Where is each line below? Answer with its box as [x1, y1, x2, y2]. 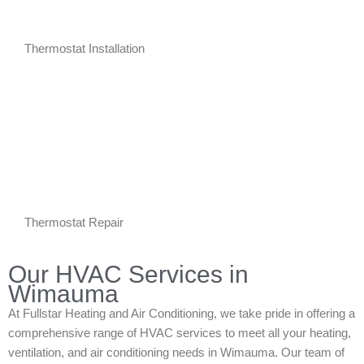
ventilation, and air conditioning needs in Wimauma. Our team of [8, 345, 344, 359]
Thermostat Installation [24, 41, 145, 55]
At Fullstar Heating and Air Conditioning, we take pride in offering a [8, 306, 355, 320]
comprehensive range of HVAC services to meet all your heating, [8, 326, 351, 340]
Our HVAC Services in [8, 260, 249, 288]
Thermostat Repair [24, 215, 123, 229]
